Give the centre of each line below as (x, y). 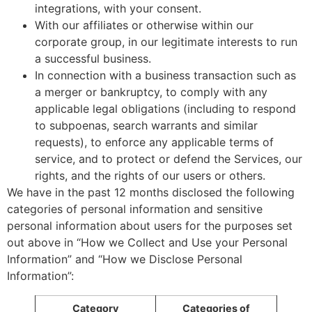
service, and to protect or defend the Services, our (169, 158)
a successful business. (93, 58)
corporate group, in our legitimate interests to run (166, 41)
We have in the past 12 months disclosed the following (151, 192)
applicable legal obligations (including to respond (165, 108)
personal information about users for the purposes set (150, 225)
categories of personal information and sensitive (135, 209)
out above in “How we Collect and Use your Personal (147, 242)
